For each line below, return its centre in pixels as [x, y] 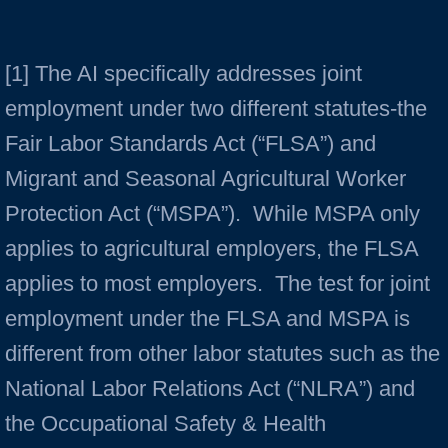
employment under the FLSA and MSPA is [207, 318]
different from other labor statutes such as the [222, 353]
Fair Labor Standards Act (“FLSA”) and [190, 143]
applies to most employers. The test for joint [217, 283]
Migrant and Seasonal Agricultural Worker [205, 178]
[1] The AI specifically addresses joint [183, 73]
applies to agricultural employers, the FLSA [211, 248]
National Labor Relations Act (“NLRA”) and [210, 388]
